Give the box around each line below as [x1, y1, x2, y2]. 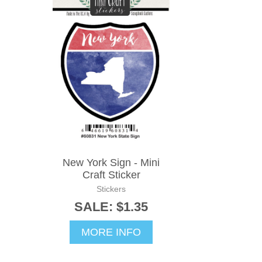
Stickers [96, 184, 126, 194]
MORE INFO [81, 226, 141, 238]
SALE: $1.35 [74, 199, 148, 214]
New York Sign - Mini [63, 156, 160, 168]
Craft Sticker [82, 168, 140, 181]
